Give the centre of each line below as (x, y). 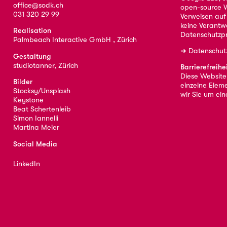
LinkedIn (26, 164)
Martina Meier (36, 128)
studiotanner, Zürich (45, 65)
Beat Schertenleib (42, 109)
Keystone (28, 100)
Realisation (32, 31)
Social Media (35, 144)
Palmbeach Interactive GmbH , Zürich (75, 40)
